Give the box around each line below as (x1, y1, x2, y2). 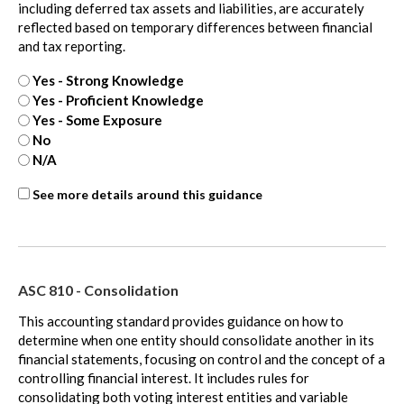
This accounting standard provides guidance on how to (18, 312, 344, 329)
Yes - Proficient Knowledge (32, 91, 204, 108)
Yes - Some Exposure (32, 111, 162, 128)
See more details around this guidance (32, 186, 262, 202)
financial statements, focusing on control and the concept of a (18, 350, 385, 367)
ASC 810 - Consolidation (18, 280, 179, 298)
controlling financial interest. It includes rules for (18, 369, 309, 386)
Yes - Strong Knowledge (32, 72, 184, 89)
